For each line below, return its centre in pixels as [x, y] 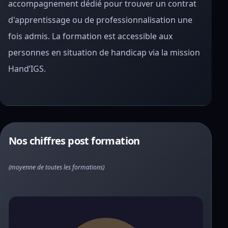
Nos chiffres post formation [74, 141]
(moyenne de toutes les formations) [56, 167]
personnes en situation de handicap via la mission [104, 52]
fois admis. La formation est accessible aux [90, 36]
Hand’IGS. [27, 69]
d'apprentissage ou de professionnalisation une [100, 20]
